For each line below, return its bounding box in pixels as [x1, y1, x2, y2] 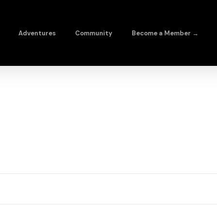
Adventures [18, 29, 56, 37]
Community [75, 29, 112, 37]
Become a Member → [132, 29, 199, 37]
